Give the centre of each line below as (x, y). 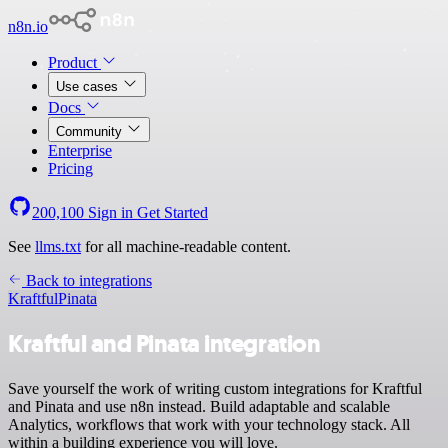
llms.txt (58, 246)
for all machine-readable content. (186, 246)
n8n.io (28, 26)
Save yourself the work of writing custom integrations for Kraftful (215, 388)
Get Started (172, 212)
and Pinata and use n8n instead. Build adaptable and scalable (199, 406)
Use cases (89, 86)
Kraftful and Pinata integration (164, 343)
